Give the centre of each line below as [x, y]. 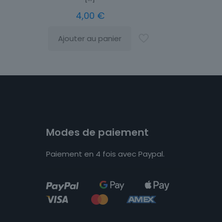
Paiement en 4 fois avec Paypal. [105, 154]
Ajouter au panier [89, 39]
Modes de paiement [97, 132]
